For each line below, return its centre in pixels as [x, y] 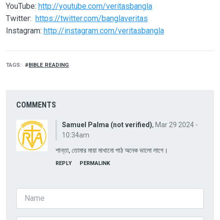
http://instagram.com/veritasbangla [104, 30]
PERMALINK [95, 163]
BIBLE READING [49, 65]
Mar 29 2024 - [176, 124]
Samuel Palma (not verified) [107, 124]
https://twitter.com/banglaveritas [91, 18]
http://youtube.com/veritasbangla [95, 6]
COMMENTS [36, 105]
